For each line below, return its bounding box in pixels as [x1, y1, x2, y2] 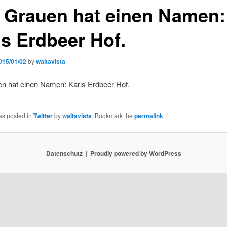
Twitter [33, 111, 53, 121]
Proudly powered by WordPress [90, 148, 181, 158]
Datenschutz [46, 148, 83, 158]
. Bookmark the [91, 111, 134, 120]
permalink [134, 111, 163, 121]
